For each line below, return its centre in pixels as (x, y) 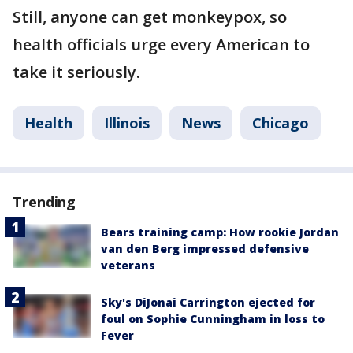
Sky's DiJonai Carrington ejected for (208, 302)
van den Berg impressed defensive (205, 249)
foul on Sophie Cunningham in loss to (213, 319)
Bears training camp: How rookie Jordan (220, 232)
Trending (45, 202)
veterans (128, 265)
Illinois (127, 123)
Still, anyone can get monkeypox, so (150, 17)
